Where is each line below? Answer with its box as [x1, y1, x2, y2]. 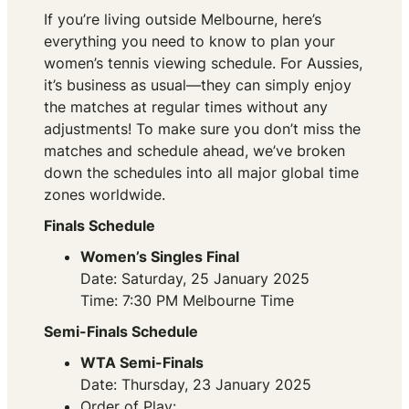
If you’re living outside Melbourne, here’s [44, 10, 321, 29]
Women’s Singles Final [80, 247, 239, 267]
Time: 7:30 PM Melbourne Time [80, 291, 294, 310]
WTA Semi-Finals [80, 353, 204, 372]
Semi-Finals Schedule [44, 322, 198, 341]
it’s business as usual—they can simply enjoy [44, 76, 351, 95]
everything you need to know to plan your [44, 32, 335, 51]
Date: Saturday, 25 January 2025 [80, 269, 309, 288]
